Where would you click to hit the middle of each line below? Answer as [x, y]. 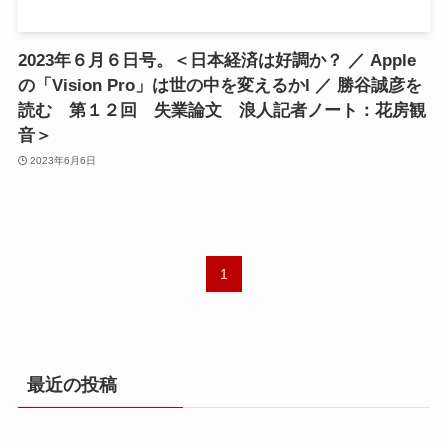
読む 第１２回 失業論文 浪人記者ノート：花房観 [221, 111]
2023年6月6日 [63, 160]
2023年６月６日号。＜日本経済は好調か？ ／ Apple [216, 61]
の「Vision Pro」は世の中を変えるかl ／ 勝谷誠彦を [219, 86]
